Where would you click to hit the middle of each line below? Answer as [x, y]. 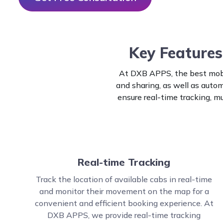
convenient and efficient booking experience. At [124, 203]
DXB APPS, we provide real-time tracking [124, 215]
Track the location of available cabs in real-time [124, 179]
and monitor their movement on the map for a [124, 191]
